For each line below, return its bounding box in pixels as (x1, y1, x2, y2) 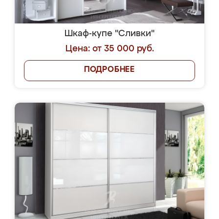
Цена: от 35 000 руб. (65, 44, 154, 53)
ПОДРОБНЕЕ (84, 66, 135, 74)
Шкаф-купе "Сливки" (65, 29, 154, 38)
